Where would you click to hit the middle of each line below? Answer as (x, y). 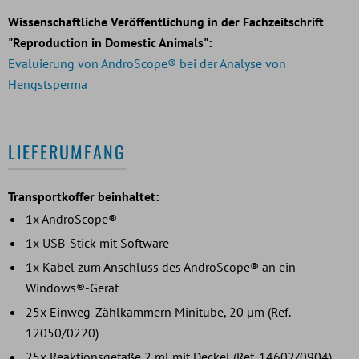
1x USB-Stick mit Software (97, 242)
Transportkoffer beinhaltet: (83, 196)
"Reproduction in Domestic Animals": (110, 42)
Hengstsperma (48, 84)
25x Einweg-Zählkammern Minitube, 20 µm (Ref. (158, 311)
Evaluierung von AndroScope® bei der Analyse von (147, 63)
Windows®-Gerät (72, 287)
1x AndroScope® (71, 218)
